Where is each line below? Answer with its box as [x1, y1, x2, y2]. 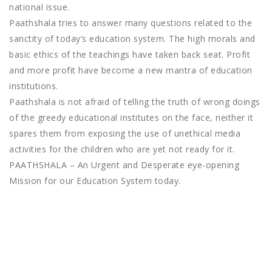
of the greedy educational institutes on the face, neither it [9, 112, 253, 124]
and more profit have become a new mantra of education [9, 64, 253, 76]
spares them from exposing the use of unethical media [9, 127, 240, 140]
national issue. [9, 1, 70, 13]
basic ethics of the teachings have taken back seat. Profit [9, 49, 250, 61]
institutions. [9, 80, 58, 92]
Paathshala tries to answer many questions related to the [9, 17, 252, 29]
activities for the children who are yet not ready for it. [9, 143, 235, 155]
